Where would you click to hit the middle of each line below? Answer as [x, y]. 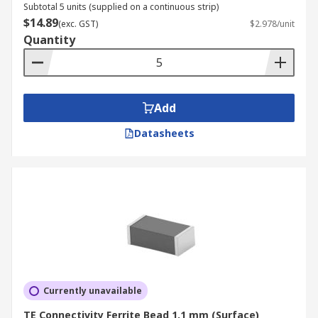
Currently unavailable [93, 291]
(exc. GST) [78, 24]
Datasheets [164, 133]
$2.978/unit [272, 24]
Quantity [49, 40]
